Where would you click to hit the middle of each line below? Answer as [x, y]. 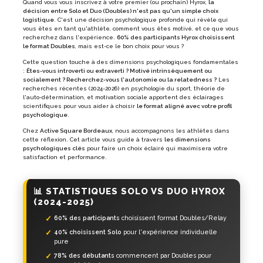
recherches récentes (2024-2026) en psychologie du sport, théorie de [124, 88]
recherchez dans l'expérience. [70, 37]
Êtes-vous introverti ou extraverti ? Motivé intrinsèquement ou [119, 70]
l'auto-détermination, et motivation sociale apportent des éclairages [123, 97]
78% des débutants [84, 255]
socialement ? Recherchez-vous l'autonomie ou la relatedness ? [120, 79]
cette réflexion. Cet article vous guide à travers [94, 139]
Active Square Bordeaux [76, 130]
